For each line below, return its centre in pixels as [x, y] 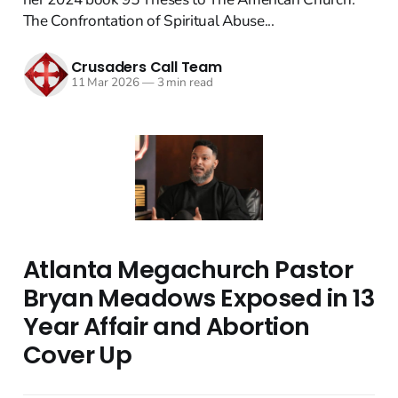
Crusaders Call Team [146, 68]
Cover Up [77, 354]
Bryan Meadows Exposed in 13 [199, 298]
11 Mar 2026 [105, 83]
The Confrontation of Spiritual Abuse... [148, 20]
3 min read [183, 83]
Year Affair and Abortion [166, 326]
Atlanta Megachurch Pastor [188, 269]
